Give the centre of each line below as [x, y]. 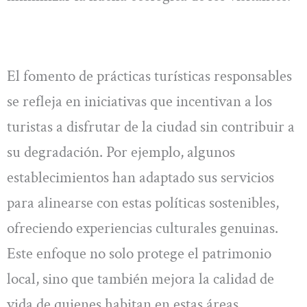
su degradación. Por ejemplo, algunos [121, 152]
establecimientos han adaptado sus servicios [140, 178]
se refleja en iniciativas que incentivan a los [139, 102]
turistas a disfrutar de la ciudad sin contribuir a [151, 127]
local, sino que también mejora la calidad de [140, 279]
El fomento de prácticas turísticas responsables [149, 76]
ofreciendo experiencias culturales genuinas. [143, 229]
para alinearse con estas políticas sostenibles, [143, 203]
